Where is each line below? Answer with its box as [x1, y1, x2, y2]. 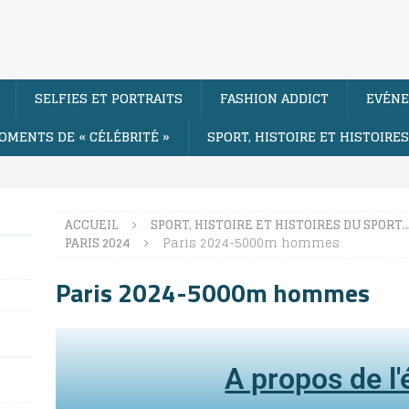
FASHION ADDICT [220, 86, 329, 110]
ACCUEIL [64, 214, 119, 236]
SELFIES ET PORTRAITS [35, 86, 183, 110]
